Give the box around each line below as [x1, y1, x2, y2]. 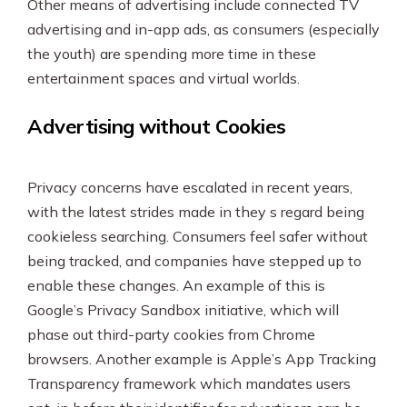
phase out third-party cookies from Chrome [27, 325, 315, 343]
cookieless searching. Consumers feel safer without [27, 227, 368, 245]
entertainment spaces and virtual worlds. [27, 69, 303, 87]
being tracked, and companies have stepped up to [27, 252, 362, 270]
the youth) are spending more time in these [27, 45, 316, 63]
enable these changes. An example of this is [27, 276, 325, 294]
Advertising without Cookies [27, 114, 286, 139]
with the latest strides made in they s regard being [27, 203, 364, 221]
